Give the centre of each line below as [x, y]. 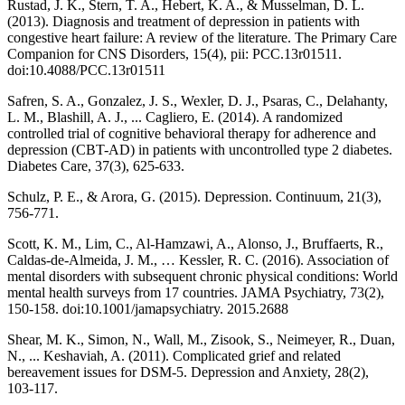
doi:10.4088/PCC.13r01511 [86, 71]
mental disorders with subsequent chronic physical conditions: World [202, 277]
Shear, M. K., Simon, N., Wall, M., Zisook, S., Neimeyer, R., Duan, [201, 340]
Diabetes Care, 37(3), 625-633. [96, 166]
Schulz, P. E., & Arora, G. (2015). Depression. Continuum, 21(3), [194, 197]
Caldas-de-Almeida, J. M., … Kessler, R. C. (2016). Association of [198, 260]
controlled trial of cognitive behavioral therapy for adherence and [192, 134]
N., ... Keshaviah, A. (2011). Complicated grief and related [174, 356]
